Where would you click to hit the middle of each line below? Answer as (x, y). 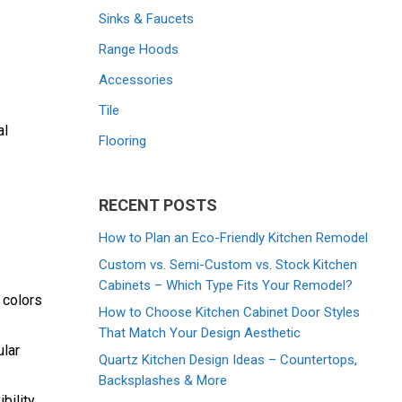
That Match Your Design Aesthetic (200, 332)
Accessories (136, 79)
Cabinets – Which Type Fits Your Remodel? (226, 285)
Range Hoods (139, 49)
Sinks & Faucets (147, 18)
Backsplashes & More (163, 380)
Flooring (123, 140)
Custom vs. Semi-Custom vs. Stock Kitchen (228, 264)
